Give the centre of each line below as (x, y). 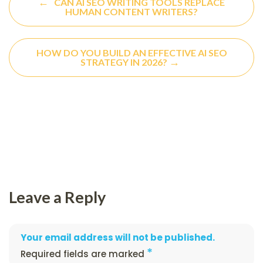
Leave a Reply (57, 197)
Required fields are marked (84, 254)
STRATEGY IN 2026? (124, 62)
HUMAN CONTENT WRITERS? (131, 11)
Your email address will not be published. (118, 237)
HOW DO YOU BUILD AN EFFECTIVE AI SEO (131, 52)
